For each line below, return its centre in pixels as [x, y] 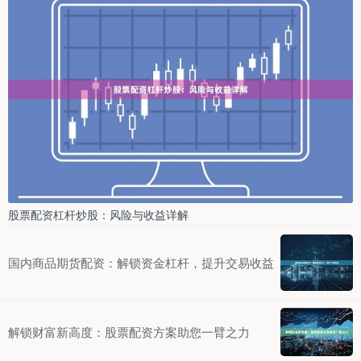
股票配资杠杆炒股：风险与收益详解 [98, 215]
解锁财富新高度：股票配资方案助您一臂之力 [129, 332]
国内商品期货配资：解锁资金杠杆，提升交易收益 [141, 263]
